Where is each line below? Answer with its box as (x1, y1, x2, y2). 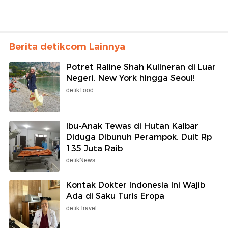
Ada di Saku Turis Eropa (66, 191, 164, 201)
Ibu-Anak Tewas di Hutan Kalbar (66, 121, 198, 131)
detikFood (66, 85, 94, 95)
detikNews (66, 155, 95, 165)
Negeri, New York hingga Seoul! (66, 73, 195, 83)
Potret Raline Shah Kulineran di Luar (66, 62, 216, 72)
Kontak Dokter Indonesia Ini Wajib (66, 180, 205, 190)
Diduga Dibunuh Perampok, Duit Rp (66, 132, 212, 142)
